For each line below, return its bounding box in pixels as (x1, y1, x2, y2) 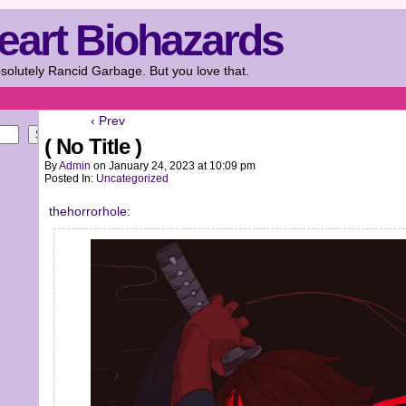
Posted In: (44, 172, 96, 185)
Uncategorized (96, 172, 169, 185)
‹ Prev (91, 113, 125, 128)
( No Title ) (44, 134, 141, 159)
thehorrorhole (49, 204, 127, 218)
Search (35, 128, 72, 141)
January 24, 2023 (109, 159, 195, 172)
